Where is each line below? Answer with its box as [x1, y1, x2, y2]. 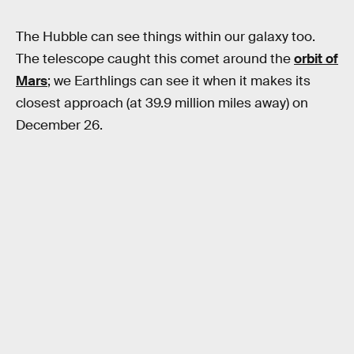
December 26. [16, 117, 103, 134]
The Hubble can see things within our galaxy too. [16, 28, 315, 46]
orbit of [294, 51, 338, 68]
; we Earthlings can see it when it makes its [47, 73, 311, 90]
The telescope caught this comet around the [16, 51, 294, 68]
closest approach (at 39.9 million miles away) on [16, 95, 308, 112]
